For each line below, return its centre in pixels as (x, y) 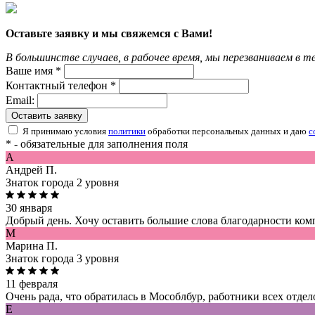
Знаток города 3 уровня (62, 259)
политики (127, 131)
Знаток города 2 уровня (62, 183)
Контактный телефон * (61, 86)
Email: (20, 101)
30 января (29, 208)
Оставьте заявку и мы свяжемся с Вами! (109, 34)
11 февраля (32, 284)
